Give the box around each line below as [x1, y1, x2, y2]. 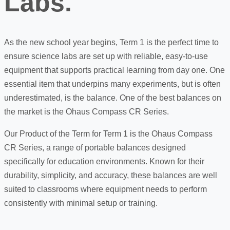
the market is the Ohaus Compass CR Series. [4, 107, 169, 116]
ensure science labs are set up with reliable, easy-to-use [4, 52, 208, 61]
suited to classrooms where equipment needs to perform [4, 185, 207, 194]
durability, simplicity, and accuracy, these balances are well [4, 171, 217, 180]
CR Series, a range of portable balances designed [4, 143, 186, 152]
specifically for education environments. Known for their [4, 157, 204, 166]
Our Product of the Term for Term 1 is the [4, 129, 149, 138]
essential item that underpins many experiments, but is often [4, 80, 221, 88]
